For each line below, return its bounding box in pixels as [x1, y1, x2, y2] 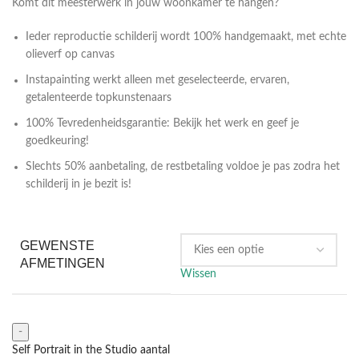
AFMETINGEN [20, 256, 105, 271]
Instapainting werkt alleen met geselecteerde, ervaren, [26, 75, 289, 87]
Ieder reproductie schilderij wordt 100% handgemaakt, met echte [26, 31, 346, 43]
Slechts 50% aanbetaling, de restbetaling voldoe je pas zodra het [26, 161, 340, 173]
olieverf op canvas [26, 49, 115, 61]
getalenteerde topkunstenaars [26, 92, 171, 104]
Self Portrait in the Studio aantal [12, 345, 170, 357]
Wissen [180, 268, 216, 280]
